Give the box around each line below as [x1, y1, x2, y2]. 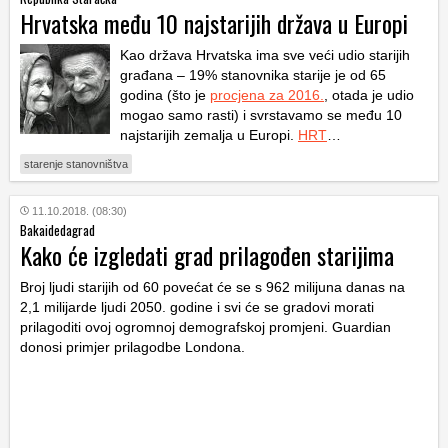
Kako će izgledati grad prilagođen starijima [20, 236, 394, 273]
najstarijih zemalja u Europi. [120, 126, 298, 143]
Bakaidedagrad [20, 219, 95, 240]
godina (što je [120, 86, 210, 103]
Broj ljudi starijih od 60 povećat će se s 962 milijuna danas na [20, 278, 405, 295]
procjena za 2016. [210, 86, 324, 103]
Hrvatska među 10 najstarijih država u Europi [20, 4, 408, 41]
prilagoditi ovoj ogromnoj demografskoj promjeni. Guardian [20, 318, 391, 335]
